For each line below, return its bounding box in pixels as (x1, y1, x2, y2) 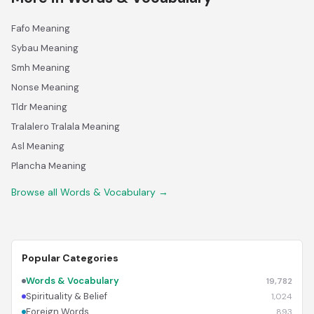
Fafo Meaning (11, 22, 70, 34)
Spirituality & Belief (26, 290, 107, 302)
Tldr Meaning (11, 101, 67, 113)
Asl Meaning (11, 140, 64, 152)
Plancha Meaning (11, 160, 86, 172)
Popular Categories (22, 252, 118, 264)
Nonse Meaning (11, 81, 79, 93)
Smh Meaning (11, 62, 70, 74)
